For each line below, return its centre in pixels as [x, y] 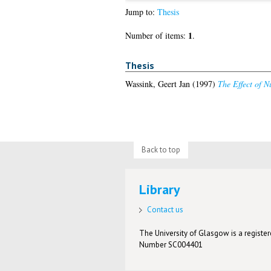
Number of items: [156, 36]
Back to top [161, 149]
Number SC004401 [171, 244]
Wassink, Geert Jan [157, 83]
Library [160, 190]
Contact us [165, 209]
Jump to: [141, 12]
